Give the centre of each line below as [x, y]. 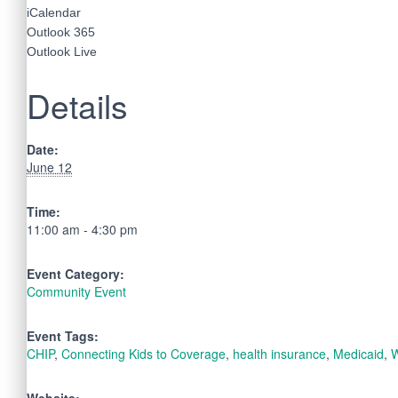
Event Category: [76, 273]
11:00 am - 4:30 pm [82, 229]
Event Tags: [63, 335]
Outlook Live [62, 51]
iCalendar [54, 12]
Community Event [76, 291]
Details [77, 105]
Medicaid [358, 353]
